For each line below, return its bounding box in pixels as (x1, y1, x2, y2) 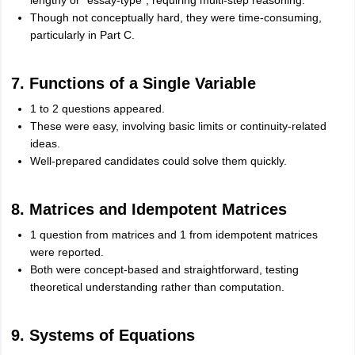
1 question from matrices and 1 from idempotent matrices (29, 228, 318, 241)
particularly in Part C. (29, 29, 135, 41)
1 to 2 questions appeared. (29, 102, 165, 115)
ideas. (29, 137, 60, 150)
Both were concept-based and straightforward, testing (29, 263, 299, 276)
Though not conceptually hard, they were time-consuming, (29, 11, 322, 24)
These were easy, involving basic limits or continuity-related (29, 120, 326, 132)
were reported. (29, 246, 104, 258)
